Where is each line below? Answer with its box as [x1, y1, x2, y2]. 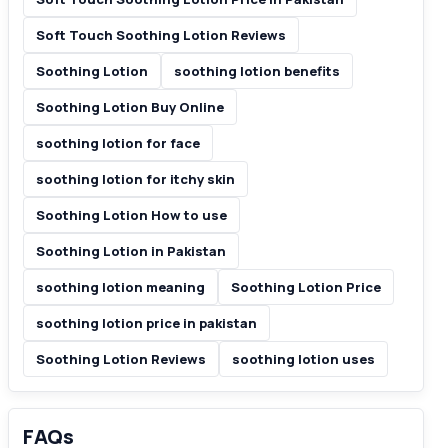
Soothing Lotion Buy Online [36, 98, 224, 116]
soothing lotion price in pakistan [36, 314, 257, 332]
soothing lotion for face [36, 134, 200, 152]
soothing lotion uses [232, 350, 375, 368]
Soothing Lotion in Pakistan [36, 242, 226, 260]
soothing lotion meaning [36, 278, 205, 296]
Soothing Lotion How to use [36, 206, 227, 224]
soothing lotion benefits [174, 62, 340, 80]
